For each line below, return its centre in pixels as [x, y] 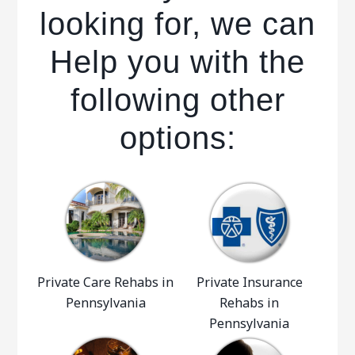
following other [177, 100]
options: [177, 138]
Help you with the [177, 62]
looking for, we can [177, 24]
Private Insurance [249, 282]
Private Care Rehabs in [106, 282]
